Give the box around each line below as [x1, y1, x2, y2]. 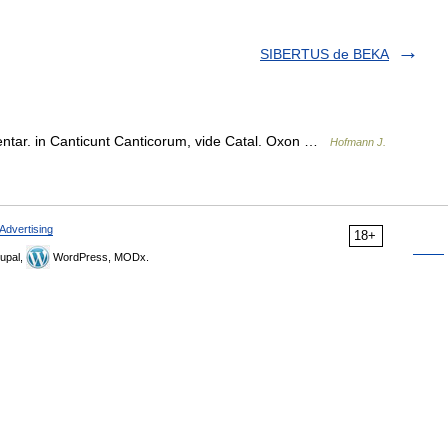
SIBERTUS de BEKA [260, 46, 389, 62]
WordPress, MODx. [50, 251, 149, 263]
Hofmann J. [330, 136, 386, 148]
